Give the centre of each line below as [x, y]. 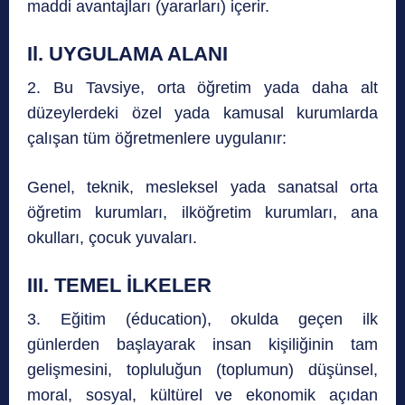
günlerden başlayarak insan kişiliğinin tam [202, 345]
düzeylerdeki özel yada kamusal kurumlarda [202, 113]
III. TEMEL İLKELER [119, 286]
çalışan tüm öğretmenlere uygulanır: [157, 139]
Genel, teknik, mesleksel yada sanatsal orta [202, 188]
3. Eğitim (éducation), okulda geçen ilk [202, 320]
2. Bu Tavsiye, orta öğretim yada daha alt [202, 88]
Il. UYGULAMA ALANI [127, 54]
